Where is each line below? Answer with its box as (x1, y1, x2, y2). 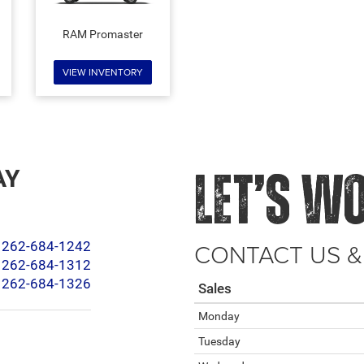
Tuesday (198, 335, 240, 349)
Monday (198, 310, 240, 323)
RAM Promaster (63, 28, 143, 41)
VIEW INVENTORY (63, 65, 143, 80)
